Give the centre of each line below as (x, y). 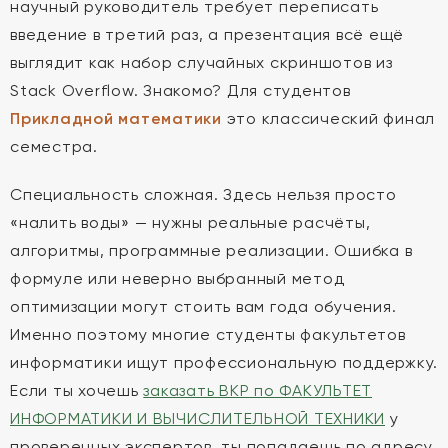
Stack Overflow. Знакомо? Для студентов (180, 90)
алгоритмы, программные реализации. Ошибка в (211, 250)
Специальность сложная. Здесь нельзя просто (203, 194)
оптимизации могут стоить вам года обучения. (203, 306)
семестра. (54, 146)
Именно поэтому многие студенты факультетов (208, 334)
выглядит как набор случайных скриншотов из (201, 62)
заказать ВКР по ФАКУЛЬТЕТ (257, 390)
